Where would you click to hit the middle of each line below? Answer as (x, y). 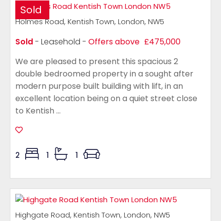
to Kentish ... (38, 111)
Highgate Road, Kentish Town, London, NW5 (93, 215)
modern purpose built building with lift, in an (99, 86)
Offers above (114, 42)
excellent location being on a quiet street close (106, 98)
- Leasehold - (61, 42)
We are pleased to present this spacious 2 (97, 61)
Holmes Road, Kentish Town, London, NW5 (90, 21)
